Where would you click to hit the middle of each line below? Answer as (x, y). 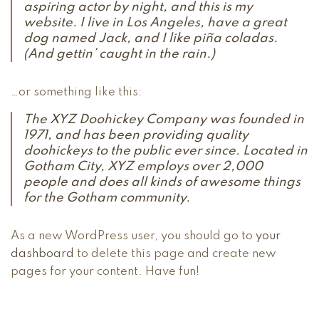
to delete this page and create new (175, 254)
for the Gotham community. (107, 198)
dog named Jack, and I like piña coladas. (151, 38)
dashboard (42, 254)
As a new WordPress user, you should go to (133, 236)
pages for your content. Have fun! (105, 272)
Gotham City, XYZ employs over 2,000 (143, 167)
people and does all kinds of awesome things (162, 182)
